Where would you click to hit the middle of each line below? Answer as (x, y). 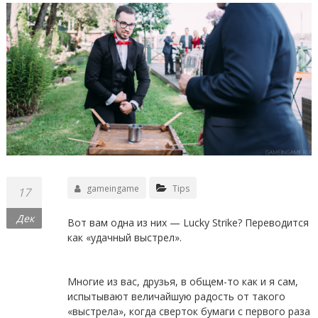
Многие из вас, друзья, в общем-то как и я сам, (182, 282)
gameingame (113, 189)
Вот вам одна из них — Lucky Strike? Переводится (188, 223)
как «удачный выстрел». (124, 238)
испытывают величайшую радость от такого (176, 297)
